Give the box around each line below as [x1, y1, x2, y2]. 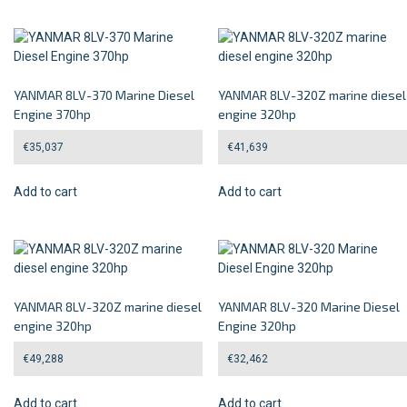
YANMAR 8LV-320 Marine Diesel [218, 299, 401, 315]
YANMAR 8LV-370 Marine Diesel [14, 87, 194, 104]
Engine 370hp [14, 106, 91, 123]
